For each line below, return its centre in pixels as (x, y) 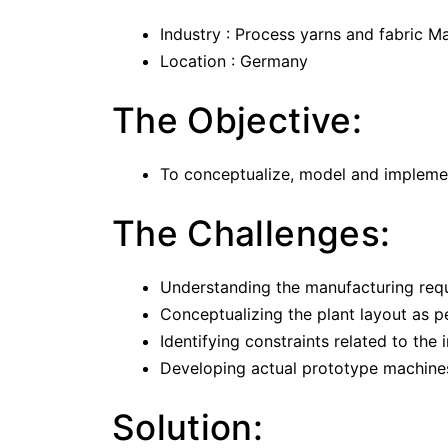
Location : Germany (234, 61)
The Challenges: (251, 233)
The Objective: (237, 120)
